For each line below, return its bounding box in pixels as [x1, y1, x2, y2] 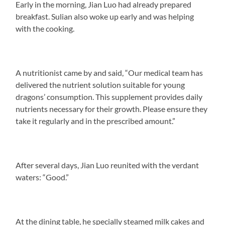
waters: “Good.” [16, 172, 69, 182]
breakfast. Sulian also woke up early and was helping [16, 11, 194, 21]
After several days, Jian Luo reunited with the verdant [16, 160, 199, 170]
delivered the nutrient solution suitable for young [16, 79, 185, 89]
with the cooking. [16, 23, 75, 33]
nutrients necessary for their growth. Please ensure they [16, 103, 208, 114]
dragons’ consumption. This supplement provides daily [16, 91, 203, 101]
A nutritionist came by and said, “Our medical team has [16, 67, 203, 77]
